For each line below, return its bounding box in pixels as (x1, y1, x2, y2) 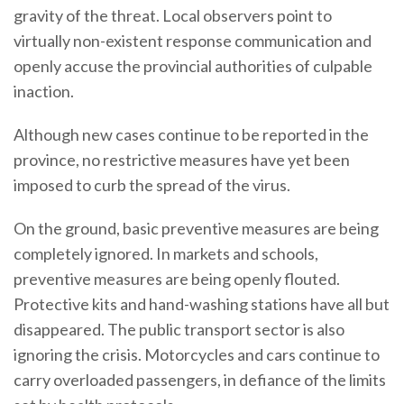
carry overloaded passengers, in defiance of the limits (14, 370, 386, 390)
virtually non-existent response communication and (14, 31, 372, 50)
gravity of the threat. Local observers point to (14, 5, 332, 25)
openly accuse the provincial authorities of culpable (14, 56, 372, 76)
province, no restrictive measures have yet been (14, 150, 350, 170)
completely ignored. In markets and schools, (14, 243, 318, 263)
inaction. (14, 81, 74, 101)
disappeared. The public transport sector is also (14, 319, 344, 339)
